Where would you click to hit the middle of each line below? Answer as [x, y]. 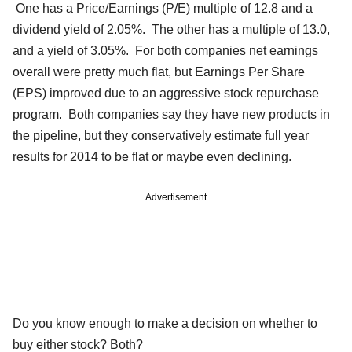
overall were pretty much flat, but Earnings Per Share [159, 71]
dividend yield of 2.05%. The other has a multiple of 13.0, [171, 29]
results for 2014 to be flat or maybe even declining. [152, 156]
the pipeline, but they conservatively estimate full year [161, 135]
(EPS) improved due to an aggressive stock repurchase [166, 93]
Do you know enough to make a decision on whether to [165, 323]
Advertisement [176, 197]
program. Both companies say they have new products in [171, 114]
